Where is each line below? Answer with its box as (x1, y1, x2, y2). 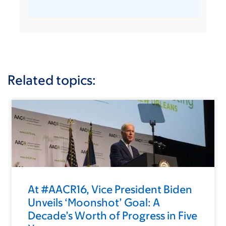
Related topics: (8, 72, 96, 87)
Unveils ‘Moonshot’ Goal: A (28, 196, 160, 209)
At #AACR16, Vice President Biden (28, 183, 192, 196)
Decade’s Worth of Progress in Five (28, 209, 197, 222)
